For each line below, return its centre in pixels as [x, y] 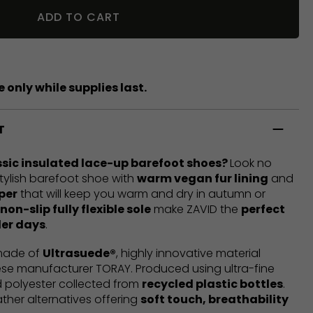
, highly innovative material [188, 254]
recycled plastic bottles [212, 284]
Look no [251, 163]
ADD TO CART [78, 17]
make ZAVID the [196, 210]
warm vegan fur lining [203, 179]
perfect [263, 210]
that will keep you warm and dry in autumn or [141, 194]
